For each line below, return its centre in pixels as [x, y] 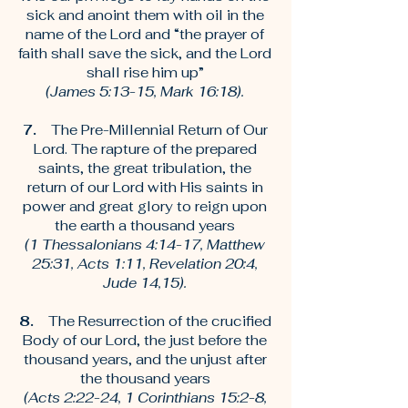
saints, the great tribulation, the [145, 168]
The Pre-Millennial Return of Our [152, 130]
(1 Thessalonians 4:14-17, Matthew [145, 245]
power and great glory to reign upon [145, 206]
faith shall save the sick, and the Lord [145, 53]
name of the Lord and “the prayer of [145, 34]
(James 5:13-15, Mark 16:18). [145, 92]
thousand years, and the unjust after [145, 359]
